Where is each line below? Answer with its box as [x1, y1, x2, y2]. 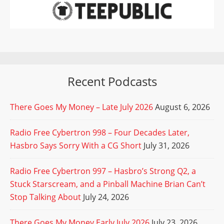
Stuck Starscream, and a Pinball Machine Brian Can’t [10, 178, 205, 190]
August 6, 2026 [155, 101, 210, 113]
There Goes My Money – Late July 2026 [10, 101, 153, 113]
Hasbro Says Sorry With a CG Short [10, 140, 141, 151]
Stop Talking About [10, 191, 81, 203]
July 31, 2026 [143, 140, 189, 151]
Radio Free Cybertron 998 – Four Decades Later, [10, 127, 189, 138]
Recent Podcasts [67, 73, 157, 90]
